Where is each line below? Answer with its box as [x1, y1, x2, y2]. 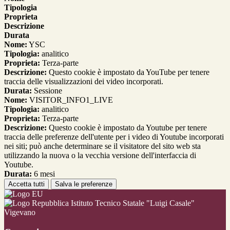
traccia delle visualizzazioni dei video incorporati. [4, 77, 163, 86]
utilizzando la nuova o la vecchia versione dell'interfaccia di [4, 151, 196, 160]
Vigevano [4, 208, 35, 217]
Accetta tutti [8, 180, 45, 188]
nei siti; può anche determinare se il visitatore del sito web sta [4, 142, 201, 151]
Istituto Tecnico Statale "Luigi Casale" [69, 199, 195, 208]
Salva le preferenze [55, 180, 112, 188]
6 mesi [32, 169, 55, 179]
